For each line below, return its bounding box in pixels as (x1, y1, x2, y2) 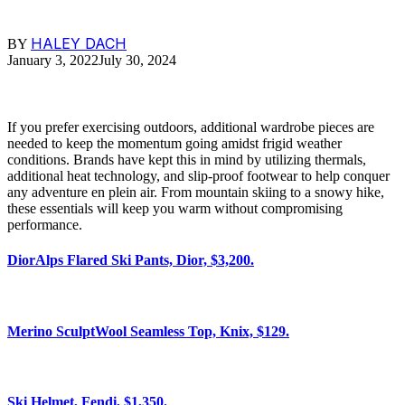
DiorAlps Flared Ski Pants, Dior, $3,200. (7, 252, 254, 268)
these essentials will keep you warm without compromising (7, 200, 343, 216)
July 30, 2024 (99, 52, 176, 68)
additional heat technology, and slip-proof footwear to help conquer (7, 167, 390, 184)
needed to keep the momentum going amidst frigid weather (7, 135, 342, 151)
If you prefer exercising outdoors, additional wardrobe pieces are (7, 118, 374, 135)
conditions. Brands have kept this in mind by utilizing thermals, (7, 151, 366, 167)
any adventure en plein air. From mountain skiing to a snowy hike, (7, 184, 384, 200)
